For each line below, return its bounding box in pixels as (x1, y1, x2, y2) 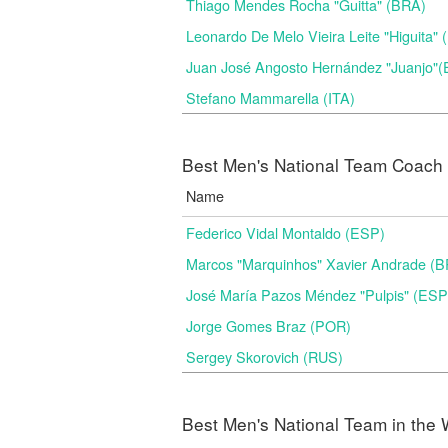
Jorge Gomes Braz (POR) (186, 315, 351, 336)
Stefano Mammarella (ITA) (186, 87, 355, 108)
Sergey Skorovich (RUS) (186, 346, 343, 367)
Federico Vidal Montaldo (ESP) (186, 222, 385, 243)
